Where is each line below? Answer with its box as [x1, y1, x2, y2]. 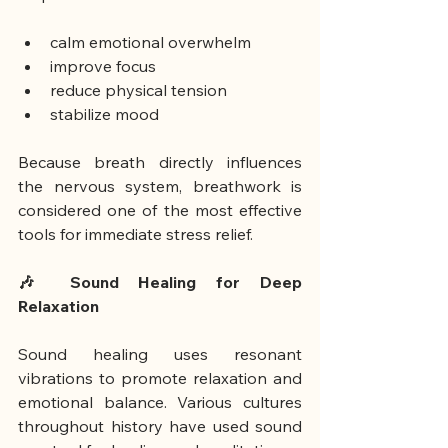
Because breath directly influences [18, 152, 302, 173]
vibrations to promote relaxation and [18, 368, 302, 389]
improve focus [50, 56, 156, 77]
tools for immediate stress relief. [18, 224, 253, 245]
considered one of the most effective [18, 200, 302, 221]
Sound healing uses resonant [18, 344, 302, 365]
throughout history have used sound [18, 416, 302, 437]
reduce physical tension [50, 80, 227, 101]
